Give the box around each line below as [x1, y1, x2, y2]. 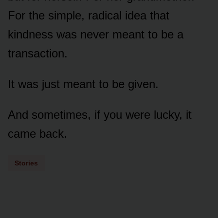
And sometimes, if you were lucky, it [8, 108, 192, 121]
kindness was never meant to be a [8, 27, 183, 41]
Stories [15, 159, 38, 167]
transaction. [8, 46, 68, 60]
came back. [8, 127, 67, 140]
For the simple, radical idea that [8, 8, 169, 22]
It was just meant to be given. [8, 77, 159, 91]
